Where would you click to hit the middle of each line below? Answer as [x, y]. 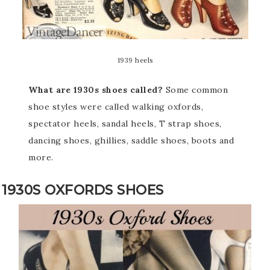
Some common [196, 89]
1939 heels [135, 60]
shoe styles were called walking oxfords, [116, 106]
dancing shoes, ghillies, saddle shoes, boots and [131, 140]
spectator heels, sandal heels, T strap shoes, [125, 123]
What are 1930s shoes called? [96, 89]
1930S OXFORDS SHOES [83, 190]
